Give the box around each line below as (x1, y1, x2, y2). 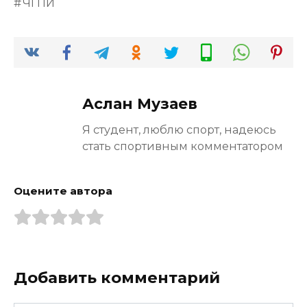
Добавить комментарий (14, 267, 220, 287)
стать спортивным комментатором (82, 138, 283, 153)
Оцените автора (14, 184, 112, 197)
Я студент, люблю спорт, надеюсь (82, 122, 276, 136)
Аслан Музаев (82, 94, 197, 112)
